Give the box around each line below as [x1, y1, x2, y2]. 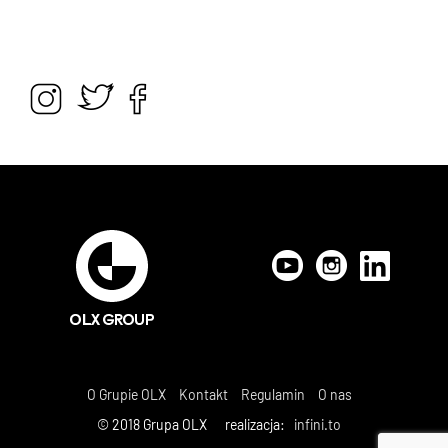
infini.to [294, 416, 341, 433]
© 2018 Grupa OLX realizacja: [97, 416, 291, 433]
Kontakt [178, 386, 228, 403]
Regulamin [240, 386, 305, 403]
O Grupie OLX [86, 386, 166, 403]
